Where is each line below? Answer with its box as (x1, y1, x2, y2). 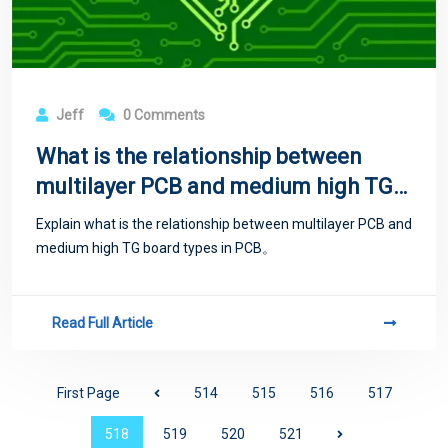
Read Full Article (52, 314, 153, 331)
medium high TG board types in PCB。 (36, 239, 276, 256)
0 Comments (120, 106, 205, 123)
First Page (56, 384, 120, 401)
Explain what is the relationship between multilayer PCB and (36, 215, 412, 232)
